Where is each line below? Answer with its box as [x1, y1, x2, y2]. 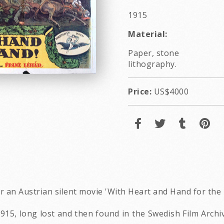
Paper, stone [128, 47, 179, 58]
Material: [128, 28, 167, 39]
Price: [128, 86, 151, 97]
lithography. [128, 58, 176, 69]
